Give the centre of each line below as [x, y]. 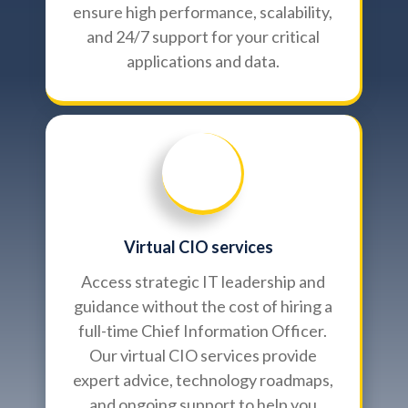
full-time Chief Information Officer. [203, 330]
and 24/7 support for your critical [203, 36]
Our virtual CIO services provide [203, 355]
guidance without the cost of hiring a [203, 306]
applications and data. [203, 61]
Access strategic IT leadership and [203, 281]
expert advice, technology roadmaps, [203, 379]
